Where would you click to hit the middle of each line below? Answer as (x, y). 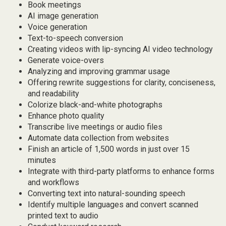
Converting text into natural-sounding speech (106, 193)
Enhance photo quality (66, 116)
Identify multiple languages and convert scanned (113, 205)
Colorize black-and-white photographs (95, 105)
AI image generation (63, 16)
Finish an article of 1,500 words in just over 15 (109, 149)
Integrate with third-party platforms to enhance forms (121, 171)
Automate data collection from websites (98, 138)
